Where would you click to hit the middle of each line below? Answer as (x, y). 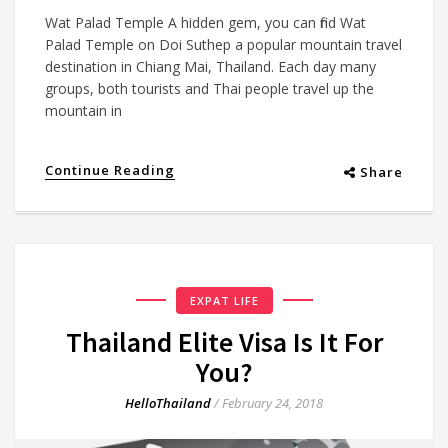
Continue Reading (110, 170)
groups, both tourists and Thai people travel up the (209, 89)
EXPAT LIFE (224, 301)
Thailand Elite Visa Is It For (224, 342)
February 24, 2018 (272, 403)
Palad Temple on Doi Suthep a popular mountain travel (223, 45)
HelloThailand (168, 403)
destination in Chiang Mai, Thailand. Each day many (210, 67)
